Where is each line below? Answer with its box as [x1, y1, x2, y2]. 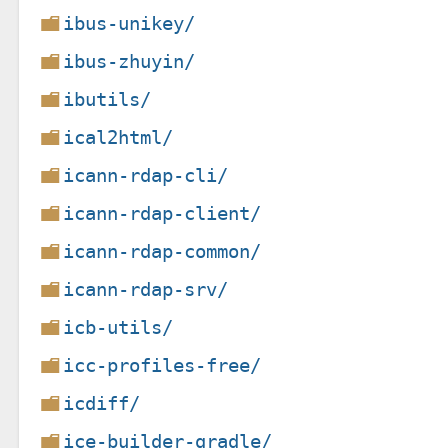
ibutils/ [63, 87, 152, 111]
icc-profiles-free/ [63, 353, 262, 377]
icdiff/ [63, 391, 141, 415]
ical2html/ [63, 125, 174, 149]
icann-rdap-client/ [63, 201, 262, 225]
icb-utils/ [63, 315, 174, 339]
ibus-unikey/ [63, 11, 196, 35]
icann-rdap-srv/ [63, 277, 229, 301]
